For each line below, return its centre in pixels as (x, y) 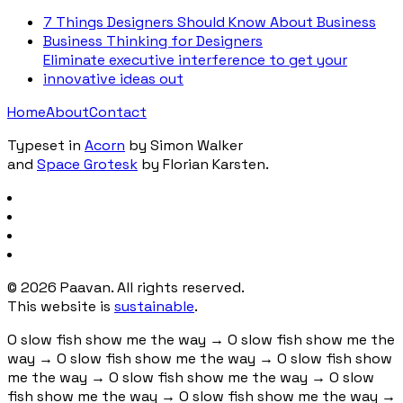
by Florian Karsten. (205, 164)
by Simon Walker (186, 145)
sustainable (154, 306)
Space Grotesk (87, 164)
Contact (118, 112)
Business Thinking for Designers (153, 40)
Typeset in (44, 145)
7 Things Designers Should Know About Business (210, 22)
